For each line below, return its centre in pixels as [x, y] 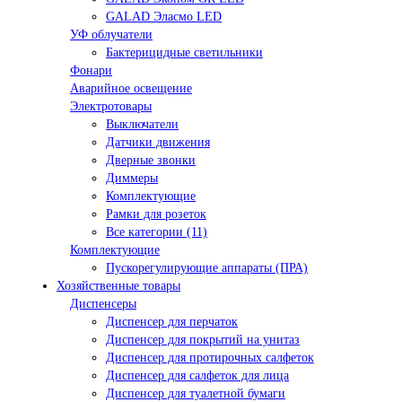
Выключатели [142, 125]
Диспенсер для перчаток [172, 322]
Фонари [91, 71]
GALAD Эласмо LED [164, 17]
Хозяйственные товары [118, 286]
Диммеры [132, 179]
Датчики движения [158, 143]
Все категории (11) [157, 232]
